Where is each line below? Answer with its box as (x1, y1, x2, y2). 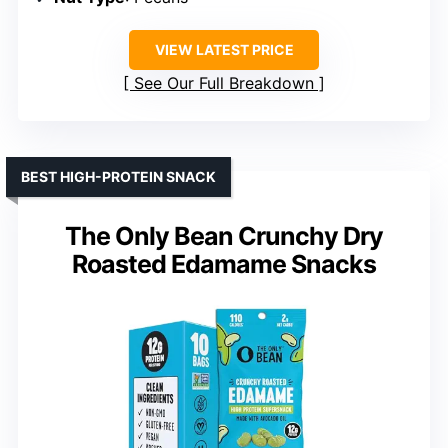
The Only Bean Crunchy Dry (65, 221, 383, 251)
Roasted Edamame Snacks (72, 249, 376, 279)
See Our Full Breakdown (134, 73, 314, 93)
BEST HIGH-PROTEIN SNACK (21, 168, 216, 185)
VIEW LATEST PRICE (154, 41, 294, 58)
